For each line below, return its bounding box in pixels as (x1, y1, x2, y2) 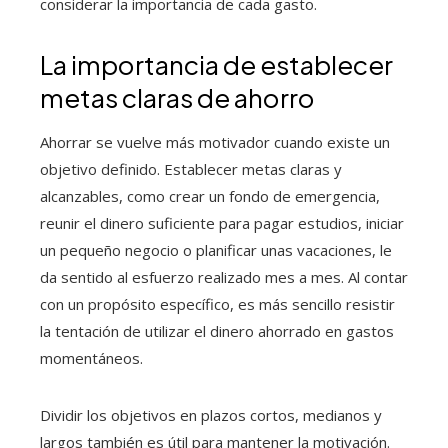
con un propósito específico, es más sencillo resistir (40, 294, 395, 314)
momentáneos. (40, 348, 143, 368)
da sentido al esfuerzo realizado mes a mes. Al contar (40, 267, 408, 287)
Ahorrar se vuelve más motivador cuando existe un (40, 132, 390, 152)
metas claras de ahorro (40, 81, 315, 114)
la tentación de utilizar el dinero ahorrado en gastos (40, 321, 394, 341)
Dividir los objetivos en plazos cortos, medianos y (40, 405, 382, 425)
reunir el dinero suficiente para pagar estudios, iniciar (40, 213, 404, 233)
